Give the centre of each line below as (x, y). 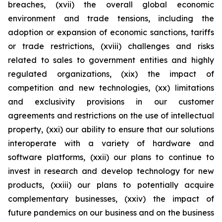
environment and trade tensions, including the (111, 18)
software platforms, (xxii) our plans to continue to (111, 157)
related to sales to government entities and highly (111, 60)
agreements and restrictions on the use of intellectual (111, 115)
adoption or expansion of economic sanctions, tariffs (111, 32)
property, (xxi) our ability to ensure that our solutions (111, 129)
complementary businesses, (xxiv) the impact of (111, 199)
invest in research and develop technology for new (111, 171)
